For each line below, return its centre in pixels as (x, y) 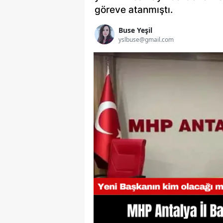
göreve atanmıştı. (134, 10)
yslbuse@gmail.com (146, 39)
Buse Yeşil (135, 30)
